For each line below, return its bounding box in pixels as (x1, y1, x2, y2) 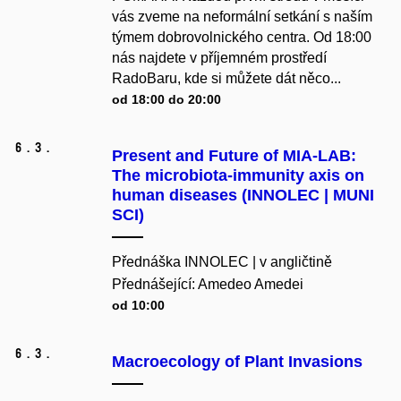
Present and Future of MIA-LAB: (112, 147, 356, 166)
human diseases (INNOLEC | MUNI (112, 186, 374, 205)
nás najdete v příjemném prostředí (112, 50, 327, 66)
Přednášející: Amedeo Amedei (112, 277, 303, 293)
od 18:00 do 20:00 (112, 92, 225, 107)
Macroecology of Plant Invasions (112, 353, 363, 371)
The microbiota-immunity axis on (112, 166, 364, 185)
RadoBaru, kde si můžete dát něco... (112, 71, 341, 87)
